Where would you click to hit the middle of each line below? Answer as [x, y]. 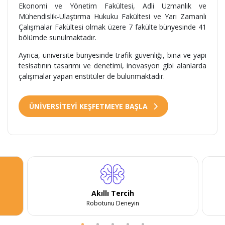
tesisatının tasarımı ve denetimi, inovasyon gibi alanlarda [113, 66]
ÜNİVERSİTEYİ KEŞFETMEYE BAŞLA [89, 106]
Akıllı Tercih [113, 193]
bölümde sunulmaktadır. [59, 38]
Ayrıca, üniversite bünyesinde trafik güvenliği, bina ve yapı [113, 55]
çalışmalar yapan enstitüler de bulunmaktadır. [92, 76]
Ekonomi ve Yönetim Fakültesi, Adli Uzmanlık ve [113, 6]
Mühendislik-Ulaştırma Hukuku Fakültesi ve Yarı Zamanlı [113, 17]
